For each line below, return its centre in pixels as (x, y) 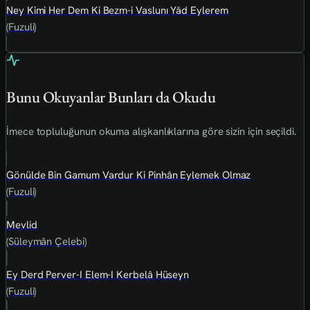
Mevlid (22, 225)
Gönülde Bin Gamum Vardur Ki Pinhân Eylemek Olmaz (129, 175)
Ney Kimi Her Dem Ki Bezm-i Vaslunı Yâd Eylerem (117, 10)
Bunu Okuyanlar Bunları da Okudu (111, 97)
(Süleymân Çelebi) (46, 241)
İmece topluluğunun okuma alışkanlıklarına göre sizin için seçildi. (152, 131)
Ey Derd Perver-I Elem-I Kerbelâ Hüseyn (98, 275)
